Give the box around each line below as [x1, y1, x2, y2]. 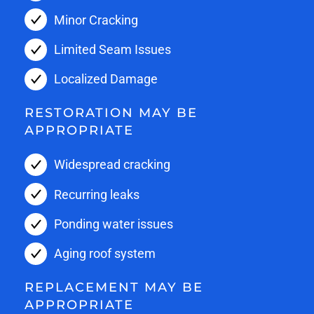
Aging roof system [54, 246, 156, 261]
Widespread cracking [54, 157, 170, 172]
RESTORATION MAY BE [25, 104, 198, 121]
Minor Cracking [54, 12, 138, 27]
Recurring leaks [54, 186, 139, 202]
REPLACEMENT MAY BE [25, 279, 203, 295]
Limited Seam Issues [54, 41, 171, 57]
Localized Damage [54, 71, 158, 87]
